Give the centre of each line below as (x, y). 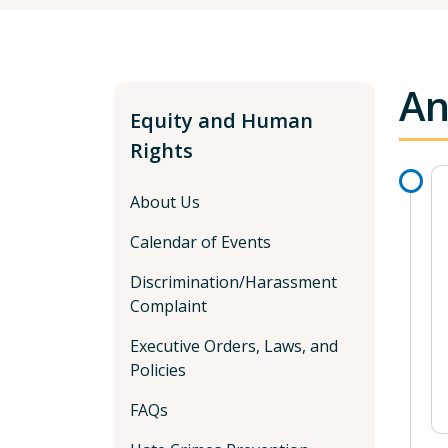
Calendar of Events (200, 242)
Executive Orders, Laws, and (234, 346)
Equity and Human (221, 120)
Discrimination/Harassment (233, 282)
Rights (161, 150)
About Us (165, 202)
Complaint (168, 306)
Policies (158, 370)
